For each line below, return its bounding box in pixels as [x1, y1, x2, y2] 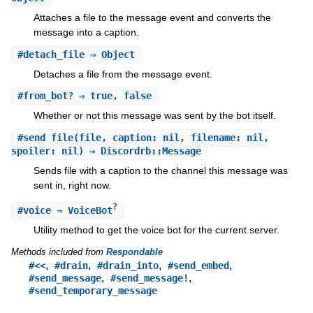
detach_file [22, 48, 85, 60]
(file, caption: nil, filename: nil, [73, 131, 269, 143]
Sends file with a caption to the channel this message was [33, 164, 288, 176]
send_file [22, 131, 73, 143]
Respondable [105, 246, 163, 257]
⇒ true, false [73, 90, 152, 102]
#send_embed [167, 259, 229, 271]
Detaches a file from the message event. [33, 68, 212, 80]
